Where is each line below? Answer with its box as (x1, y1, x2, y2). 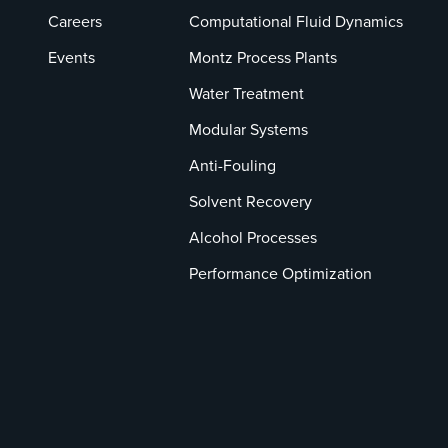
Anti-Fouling (189, 153, 276, 177)
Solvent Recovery (189, 189, 312, 213)
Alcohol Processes (189, 225, 317, 249)
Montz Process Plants (189, 45, 337, 69)
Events (48, 45, 95, 69)
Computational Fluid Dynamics (189, 9, 403, 33)
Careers (48, 9, 102, 33)
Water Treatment (189, 81, 304, 105)
